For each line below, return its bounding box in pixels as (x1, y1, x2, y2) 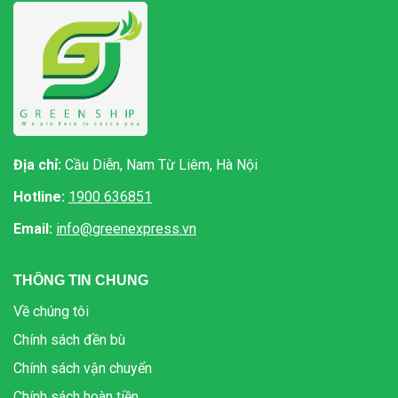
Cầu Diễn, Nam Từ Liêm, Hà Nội (61, 155, 258, 173)
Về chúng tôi (13, 302, 89, 320)
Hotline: (13, 187, 65, 205)
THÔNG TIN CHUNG (13, 272, 148, 288)
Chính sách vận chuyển (13, 359, 152, 377)
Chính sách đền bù (13, 330, 125, 348)
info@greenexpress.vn (56, 219, 196, 237)
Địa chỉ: (13, 155, 61, 173)
